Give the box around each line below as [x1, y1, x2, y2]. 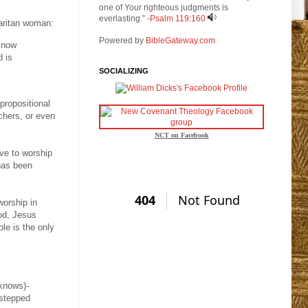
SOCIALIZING [99, 66, 148, 75]
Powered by [99, 35, 146, 45]
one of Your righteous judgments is [99, 2, 228, 12]
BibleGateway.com [146, 35, 215, 45]
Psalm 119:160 [150, 13, 206, 23]
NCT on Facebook [154, 131, 209, 139]
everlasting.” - [99, 13, 150, 23]
